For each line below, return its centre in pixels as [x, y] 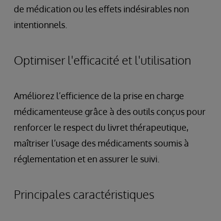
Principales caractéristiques [84, 194]
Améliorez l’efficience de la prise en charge [99, 96]
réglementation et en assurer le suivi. [87, 159]
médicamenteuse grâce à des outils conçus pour [110, 111]
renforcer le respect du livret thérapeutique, [101, 127]
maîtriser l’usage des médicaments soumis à [101, 143]
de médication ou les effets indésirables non [101, 9]
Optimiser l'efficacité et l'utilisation [103, 60]
